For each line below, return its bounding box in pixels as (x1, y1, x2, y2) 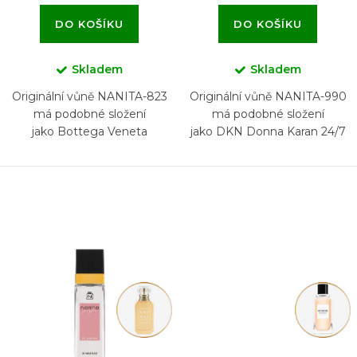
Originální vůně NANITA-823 (11, 88, 167, 104)
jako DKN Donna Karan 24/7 (190, 124, 346, 139)
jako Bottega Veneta (31, 124, 147, 139)
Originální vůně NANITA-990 (189, 88, 347, 104)
